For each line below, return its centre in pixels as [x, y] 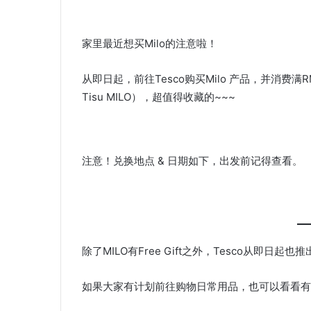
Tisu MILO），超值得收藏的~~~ [159, 97]
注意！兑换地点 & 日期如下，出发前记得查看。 [192, 161]
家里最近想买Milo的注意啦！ [150, 43]
